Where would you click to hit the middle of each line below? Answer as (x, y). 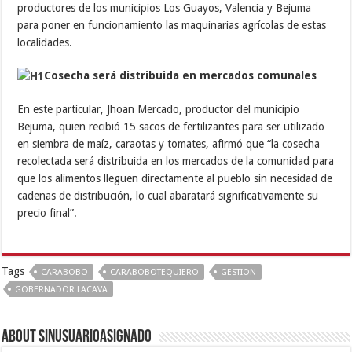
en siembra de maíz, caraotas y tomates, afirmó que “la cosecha (169, 143)
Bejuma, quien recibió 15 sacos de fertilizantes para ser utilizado (171, 126)
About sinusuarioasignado (77, 337)
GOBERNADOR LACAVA (62, 289)
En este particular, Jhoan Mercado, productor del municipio (159, 109)
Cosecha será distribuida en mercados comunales (181, 75)
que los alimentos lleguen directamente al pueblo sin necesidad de (175, 178)
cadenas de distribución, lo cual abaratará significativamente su (168, 195)
